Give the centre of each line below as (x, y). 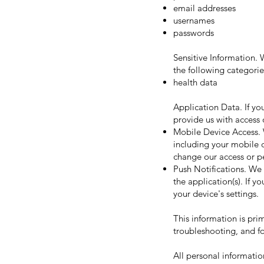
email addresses (204, 8)
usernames (194, 20)
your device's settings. (216, 194)
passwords (194, 33)
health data (195, 82)
